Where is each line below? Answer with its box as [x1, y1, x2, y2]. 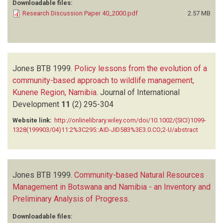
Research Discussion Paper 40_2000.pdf [22, 9, 138, 17]
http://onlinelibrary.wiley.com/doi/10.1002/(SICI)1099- [54, 116, 206, 124]
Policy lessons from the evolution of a [74, 63, 207, 73]
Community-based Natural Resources [74, 170, 204, 180]
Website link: [12, 116, 52, 124]
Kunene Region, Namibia [12, 87, 97, 97]
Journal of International [100, 87, 180, 97]
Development [12, 99, 61, 109]
